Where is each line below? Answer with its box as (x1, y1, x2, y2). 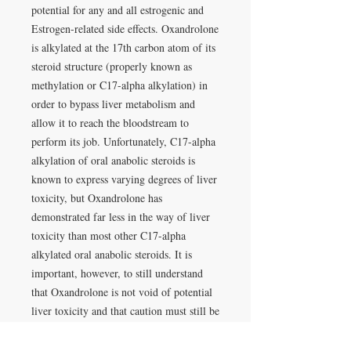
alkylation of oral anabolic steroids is (31, 153, 195, 168)
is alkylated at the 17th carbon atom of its (31, 40, 215, 56)
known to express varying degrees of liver (31, 172, 217, 187)
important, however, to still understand (31, 266, 203, 281)
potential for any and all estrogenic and (31, 2, 204, 18)
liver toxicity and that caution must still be (31, 303, 219, 319)
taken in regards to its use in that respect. (31, 322, 212, 338)
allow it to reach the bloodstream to (31, 115, 189, 131)
